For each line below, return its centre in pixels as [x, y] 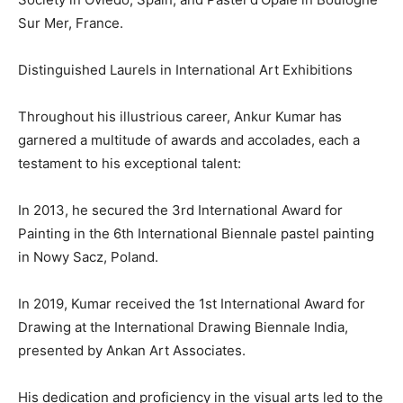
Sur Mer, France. [71, 23]
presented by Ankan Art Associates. [132, 351]
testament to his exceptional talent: [130, 164]
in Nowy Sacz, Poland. [88, 257]
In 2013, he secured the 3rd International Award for [180, 210]
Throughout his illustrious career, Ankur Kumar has [180, 117]
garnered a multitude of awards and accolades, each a [189, 140]
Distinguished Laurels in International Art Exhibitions [185, 70]
